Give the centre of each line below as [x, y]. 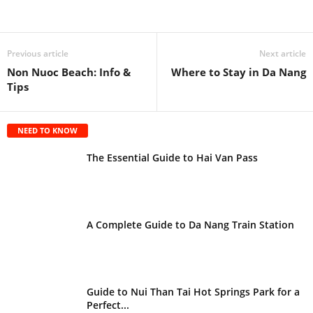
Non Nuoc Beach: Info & [69, 72]
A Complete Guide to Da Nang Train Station [190, 224]
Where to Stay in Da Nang [239, 72]
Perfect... [108, 305]
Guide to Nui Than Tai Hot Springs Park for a [193, 291]
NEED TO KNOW [48, 130]
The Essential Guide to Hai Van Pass [172, 157]
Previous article [38, 53]
